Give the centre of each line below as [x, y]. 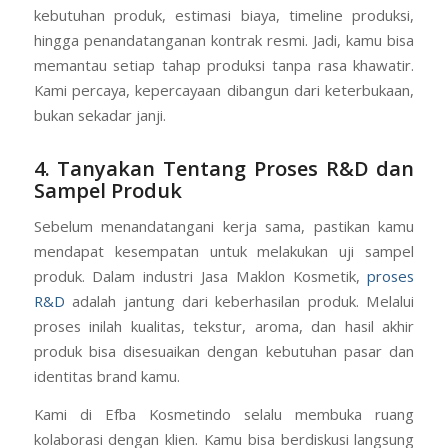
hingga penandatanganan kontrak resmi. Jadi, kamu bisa [224, 39]
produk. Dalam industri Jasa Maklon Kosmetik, [200, 276]
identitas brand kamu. [106, 376]
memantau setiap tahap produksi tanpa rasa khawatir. [224, 64]
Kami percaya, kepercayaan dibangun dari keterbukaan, [224, 89]
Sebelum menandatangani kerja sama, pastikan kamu [224, 226]
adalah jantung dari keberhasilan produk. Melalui [243, 301]
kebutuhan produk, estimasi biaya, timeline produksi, [224, 14]
